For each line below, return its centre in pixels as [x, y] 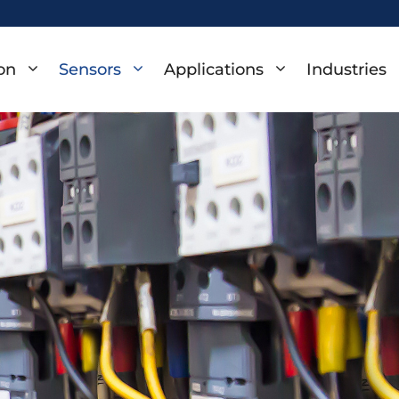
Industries [346, 69]
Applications [214, 69]
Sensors [90, 69]
